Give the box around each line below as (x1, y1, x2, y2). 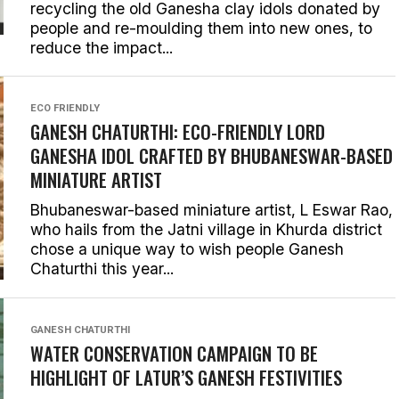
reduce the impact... (30, 38, 173, 57)
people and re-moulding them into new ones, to (30, 19, 372, 37)
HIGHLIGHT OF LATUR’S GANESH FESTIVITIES (30, 363, 342, 391)
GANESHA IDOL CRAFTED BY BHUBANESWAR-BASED (30, 142, 393, 169)
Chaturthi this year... (30, 259, 174, 278)
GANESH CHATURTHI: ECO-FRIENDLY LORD (30, 118, 325, 145)
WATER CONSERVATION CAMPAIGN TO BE (30, 339, 318, 367)
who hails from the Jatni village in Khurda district (30, 220, 382, 239)
